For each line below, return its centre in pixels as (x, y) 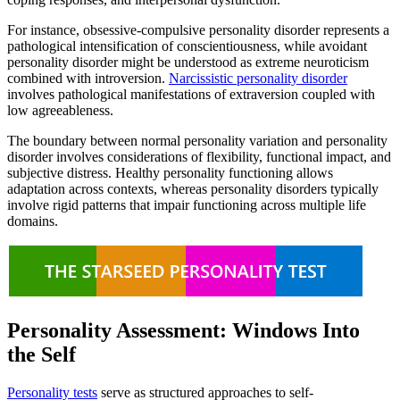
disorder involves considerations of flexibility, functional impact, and (199, 156)
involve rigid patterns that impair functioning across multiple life (187, 204)
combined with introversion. (88, 78)
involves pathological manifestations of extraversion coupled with (191, 94)
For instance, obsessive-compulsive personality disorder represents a (198, 29)
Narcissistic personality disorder (258, 78)
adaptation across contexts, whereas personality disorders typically (193, 188)
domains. (33, 221)
